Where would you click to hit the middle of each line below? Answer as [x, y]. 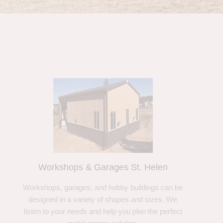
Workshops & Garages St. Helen [103, 167]
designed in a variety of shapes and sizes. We [103, 200]
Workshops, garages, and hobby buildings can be [103, 188]
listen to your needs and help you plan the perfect [103, 212]
